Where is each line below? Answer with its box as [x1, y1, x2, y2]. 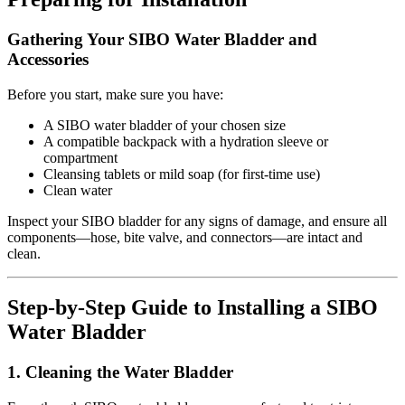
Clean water [43, 182, 112, 198]
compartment [43, 149, 118, 165]
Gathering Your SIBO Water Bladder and [7, 29, 317, 49]
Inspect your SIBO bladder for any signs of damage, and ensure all [7, 212, 387, 229]
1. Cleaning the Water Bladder [7, 363, 233, 382]
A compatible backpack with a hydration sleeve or [43, 133, 328, 149]
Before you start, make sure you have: [7, 86, 223, 102]
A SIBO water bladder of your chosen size [43, 117, 286, 133]
